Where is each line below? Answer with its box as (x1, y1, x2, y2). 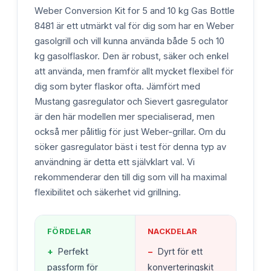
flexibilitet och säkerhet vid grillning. (34, 186, 181, 198)
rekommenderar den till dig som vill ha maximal (34, 171, 227, 183)
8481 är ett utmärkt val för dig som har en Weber (34, 20, 234, 31)
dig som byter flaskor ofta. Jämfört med (34, 80, 200, 92)
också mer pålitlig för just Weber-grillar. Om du (34, 126, 226, 137)
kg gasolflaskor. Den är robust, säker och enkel (34, 50, 229, 62)
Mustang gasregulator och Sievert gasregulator (34, 96, 228, 107)
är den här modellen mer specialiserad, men (34, 111, 215, 122)
